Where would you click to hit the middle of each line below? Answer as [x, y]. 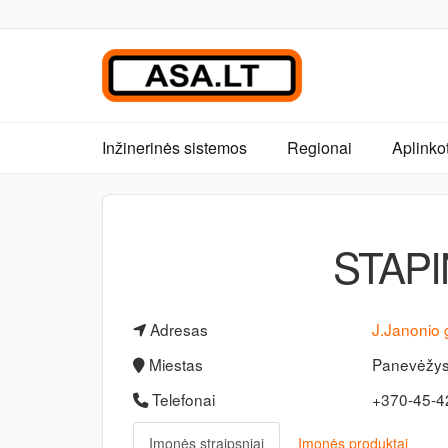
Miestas [174, 364]
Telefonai [181, 399]
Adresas [177, 329]
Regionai [319, 147]
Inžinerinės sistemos [174, 147]
